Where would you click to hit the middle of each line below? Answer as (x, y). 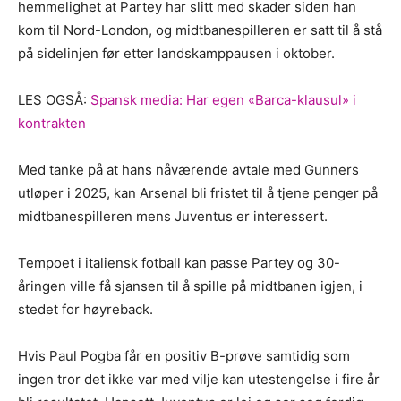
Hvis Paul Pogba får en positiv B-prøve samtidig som (184, 355)
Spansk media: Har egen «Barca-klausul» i (222, 99)
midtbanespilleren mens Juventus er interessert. (173, 216)
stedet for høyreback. (85, 309)
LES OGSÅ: (52, 99)
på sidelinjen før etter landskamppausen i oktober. (176, 53)
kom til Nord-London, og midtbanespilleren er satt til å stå (200, 30)
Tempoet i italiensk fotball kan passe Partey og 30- (179, 262)
